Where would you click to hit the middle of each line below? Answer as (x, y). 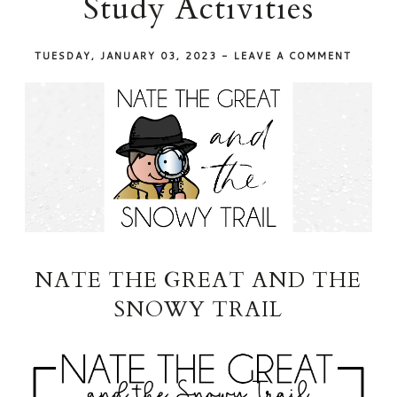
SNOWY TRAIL (198, 309)
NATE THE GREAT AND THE (198, 280)
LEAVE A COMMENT (293, 56)
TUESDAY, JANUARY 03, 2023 (128, 56)
